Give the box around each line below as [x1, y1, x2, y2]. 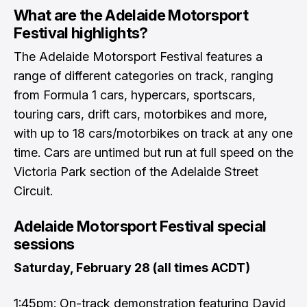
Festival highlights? [14, 24, 148, 42]
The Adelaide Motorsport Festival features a [14, 49, 262, 64]
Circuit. [14, 184, 53, 198]
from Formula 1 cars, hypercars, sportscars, [14, 88, 256, 102]
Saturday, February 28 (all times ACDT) [14, 260, 250, 275]
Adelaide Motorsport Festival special [14, 217, 267, 235]
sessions [14, 235, 75, 253]
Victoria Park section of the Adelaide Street [14, 164, 258, 179]
